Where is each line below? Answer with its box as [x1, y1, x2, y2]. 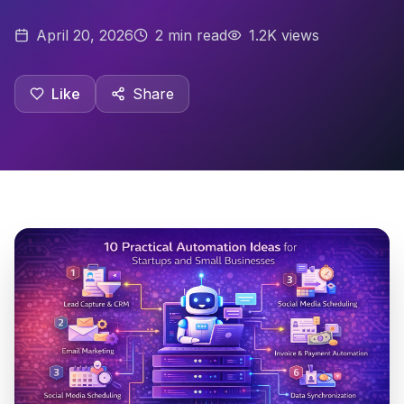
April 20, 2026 [36, 26, 133, 44]
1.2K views [249, 26, 319, 44]
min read [163, 26, 227, 44]
